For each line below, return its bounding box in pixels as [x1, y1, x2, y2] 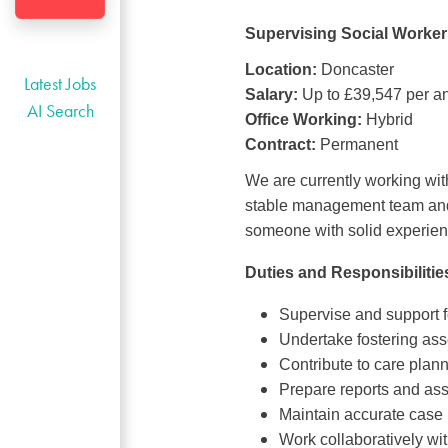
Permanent [319, 135, 398, 153]
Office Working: [244, 110, 366, 128]
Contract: [244, 135, 320, 153]
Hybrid [365, 110, 413, 128]
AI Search [26, 98, 94, 122]
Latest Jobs [24, 71, 96, 95]
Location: [244, 60, 317, 78]
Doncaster [316, 60, 394, 78]
